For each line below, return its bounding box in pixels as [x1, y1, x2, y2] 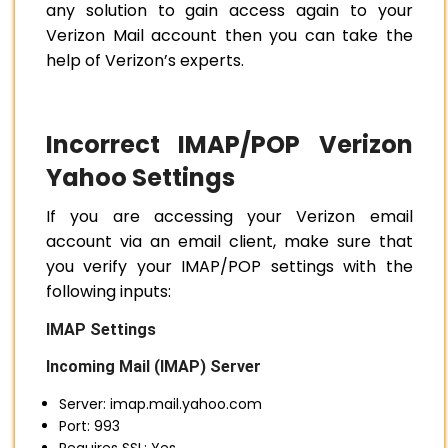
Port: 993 [59, 416, 120, 437]
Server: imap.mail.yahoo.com [59, 394, 262, 415]
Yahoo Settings [46, 161, 235, 195]
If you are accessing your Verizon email [46, 205, 413, 229]
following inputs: [46, 280, 171, 304]
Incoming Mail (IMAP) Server [46, 357, 261, 377]
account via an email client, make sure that [46, 230, 413, 254]
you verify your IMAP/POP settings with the [46, 255, 413, 279]
